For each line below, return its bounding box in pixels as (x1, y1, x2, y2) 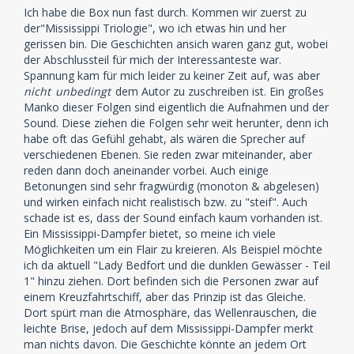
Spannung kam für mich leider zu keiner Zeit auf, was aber (24, 67, 320, 83)
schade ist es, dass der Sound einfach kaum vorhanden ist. (24, 209, 322, 225)
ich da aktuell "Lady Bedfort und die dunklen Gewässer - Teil (24, 257, 330, 273)
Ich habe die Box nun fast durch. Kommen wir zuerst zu (24, 4, 307, 20)
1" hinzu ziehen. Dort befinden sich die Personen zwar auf (24, 273, 318, 288)
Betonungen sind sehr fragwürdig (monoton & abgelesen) (24, 178, 319, 194)
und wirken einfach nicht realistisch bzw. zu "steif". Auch (24, 194, 307, 209)
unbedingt (55, 83, 111, 99)
